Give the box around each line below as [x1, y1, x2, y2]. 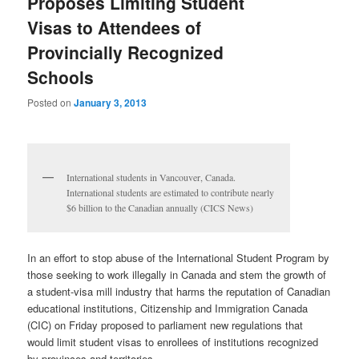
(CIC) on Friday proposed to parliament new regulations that [27, 317, 304, 333]
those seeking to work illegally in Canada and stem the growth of [27, 267, 327, 283]
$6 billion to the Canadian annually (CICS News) [67, 200, 254, 214]
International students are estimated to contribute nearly [67, 185, 275, 199]
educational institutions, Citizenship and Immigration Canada [27, 301, 309, 317]
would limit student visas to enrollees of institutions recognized [27, 334, 319, 350]
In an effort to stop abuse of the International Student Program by [27, 250, 330, 266]
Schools [27, 65, 95, 90]
